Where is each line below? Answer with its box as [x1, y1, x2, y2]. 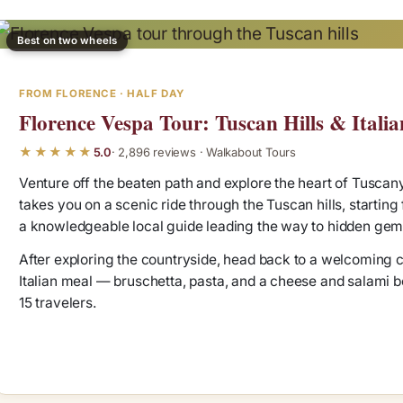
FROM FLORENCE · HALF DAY [19, 87, 184, 101]
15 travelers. [19, 294, 96, 312]
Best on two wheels [17, 34, 118, 48]
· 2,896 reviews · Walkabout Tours [111, 144, 296, 159]
